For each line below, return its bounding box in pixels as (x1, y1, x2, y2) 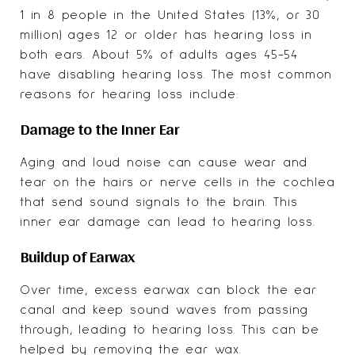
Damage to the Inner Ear (20, 113, 179, 143)
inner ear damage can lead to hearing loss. (20, 215, 315, 228)
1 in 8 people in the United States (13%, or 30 (20, 8, 320, 21)
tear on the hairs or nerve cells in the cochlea (20, 175, 335, 189)
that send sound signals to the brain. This (20, 195, 298, 208)
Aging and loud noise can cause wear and (20, 155, 308, 169)
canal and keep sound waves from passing (20, 303, 309, 316)
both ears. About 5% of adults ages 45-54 (20, 48, 298, 61)
